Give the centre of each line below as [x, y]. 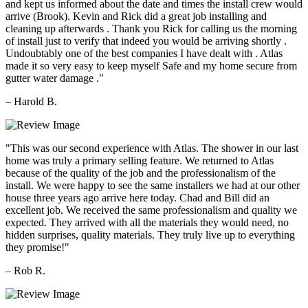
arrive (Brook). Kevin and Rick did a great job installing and [136, 16]
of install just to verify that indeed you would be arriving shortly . [146, 41]
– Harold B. [31, 101]
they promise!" [37, 247]
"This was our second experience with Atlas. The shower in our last [152, 148]
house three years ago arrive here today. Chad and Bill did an [137, 197]
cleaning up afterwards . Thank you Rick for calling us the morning [151, 28]
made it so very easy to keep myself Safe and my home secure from [151, 65]
